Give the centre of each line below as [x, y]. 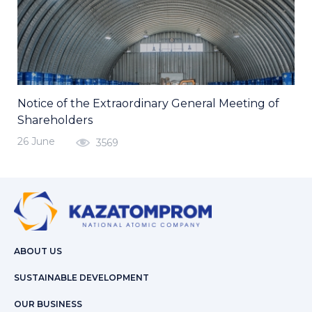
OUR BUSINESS [48, 304]
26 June [36, 142]
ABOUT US [38, 251]
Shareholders [55, 120]
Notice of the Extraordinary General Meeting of [148, 104]
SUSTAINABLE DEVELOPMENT [81, 278]
